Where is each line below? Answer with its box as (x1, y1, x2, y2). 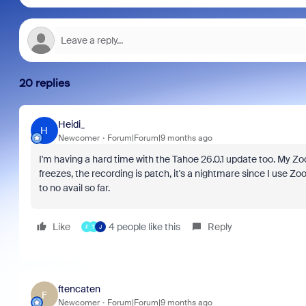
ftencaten (57, 282, 100, 295)
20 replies (18, 76, 70, 89)
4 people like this (108, 221, 180, 233)
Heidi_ (57, 117, 85, 130)
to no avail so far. (38, 182, 112, 194)
